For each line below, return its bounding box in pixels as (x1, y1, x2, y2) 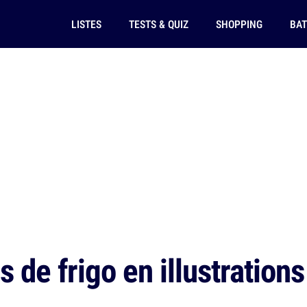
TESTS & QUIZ (128, 16, 188, 32)
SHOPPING (215, 16, 262, 32)
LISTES (71, 16, 101, 32)
